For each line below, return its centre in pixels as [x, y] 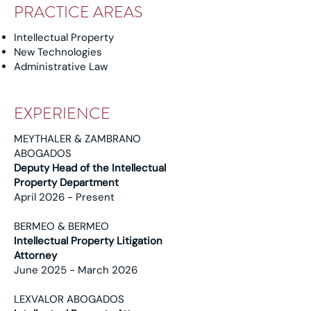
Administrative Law [61, 67]
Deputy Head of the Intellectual [90, 168]
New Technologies [58, 52]
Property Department [66, 183]
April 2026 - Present [64, 197]
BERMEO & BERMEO [61, 226]
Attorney [35, 255]
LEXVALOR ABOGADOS [69, 299]
